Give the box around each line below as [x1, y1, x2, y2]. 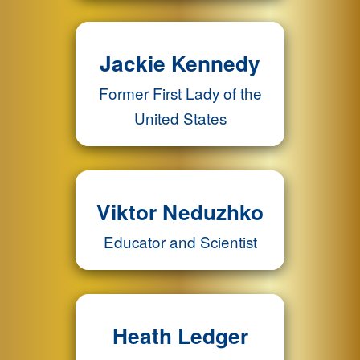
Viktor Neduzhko [96, 196, 264, 227]
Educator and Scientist [103, 231, 257, 252]
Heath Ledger [112, 320, 248, 350]
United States [133, 107, 227, 129]
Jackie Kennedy [100, 47, 260, 78]
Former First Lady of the [98, 82, 262, 104]
